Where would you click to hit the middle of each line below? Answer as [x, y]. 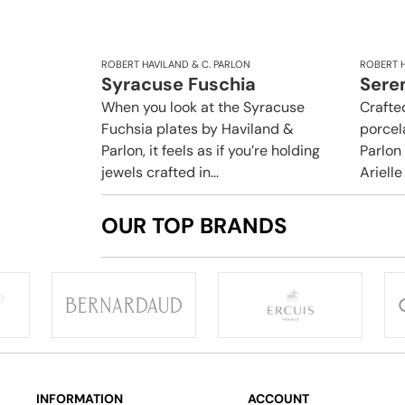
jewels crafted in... [160, 173]
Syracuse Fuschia [179, 85]
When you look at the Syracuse [203, 108]
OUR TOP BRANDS [194, 226]
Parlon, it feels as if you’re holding [211, 151]
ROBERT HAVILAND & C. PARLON [176, 65]
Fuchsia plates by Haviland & [198, 129]
